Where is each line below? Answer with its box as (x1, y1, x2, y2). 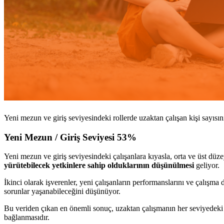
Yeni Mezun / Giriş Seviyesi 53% (4, 131, 136, 142)
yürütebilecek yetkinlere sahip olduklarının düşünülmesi (4, 161, 194, 170)
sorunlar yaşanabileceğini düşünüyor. (4, 187, 120, 196)
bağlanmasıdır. (4, 213, 49, 222)
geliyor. (194, 161, 219, 170)
